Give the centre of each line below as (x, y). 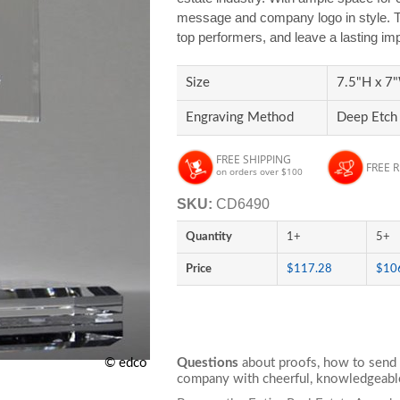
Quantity (209, 237)
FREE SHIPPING (254, 159)
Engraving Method (240, 117)
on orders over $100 (260, 171)
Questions (208, 363)
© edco (126, 363)
